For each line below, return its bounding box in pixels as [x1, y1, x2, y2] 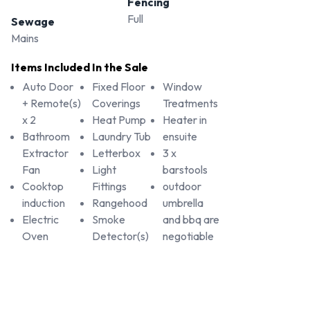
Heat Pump [92, 113, 147, 127]
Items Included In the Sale [11, 60, 148, 75]
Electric [22, 212, 59, 227]
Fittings [92, 179, 127, 194]
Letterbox [92, 146, 141, 161]
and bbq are [162, 212, 219, 227]
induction [22, 196, 65, 210]
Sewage [11, 15, 55, 29]
